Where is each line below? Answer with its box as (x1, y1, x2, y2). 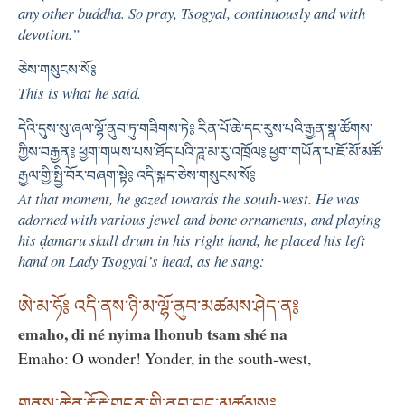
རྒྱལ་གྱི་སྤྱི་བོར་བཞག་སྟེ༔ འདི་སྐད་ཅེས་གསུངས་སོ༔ (18, 167, 255, 184)
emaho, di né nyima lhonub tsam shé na (18, 321, 287, 345)
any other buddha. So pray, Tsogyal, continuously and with (18, 2, 365, 24)
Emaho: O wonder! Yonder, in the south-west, (18, 346, 311, 369)
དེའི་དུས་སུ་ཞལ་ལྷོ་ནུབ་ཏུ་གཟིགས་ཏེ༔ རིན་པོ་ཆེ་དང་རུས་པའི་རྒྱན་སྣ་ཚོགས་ (18, 120, 372, 137)
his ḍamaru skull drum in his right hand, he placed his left (18, 229, 365, 250)
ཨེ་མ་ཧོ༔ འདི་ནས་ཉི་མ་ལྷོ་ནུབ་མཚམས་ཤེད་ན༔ (18, 296, 299, 316)
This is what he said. (18, 81, 141, 103)
